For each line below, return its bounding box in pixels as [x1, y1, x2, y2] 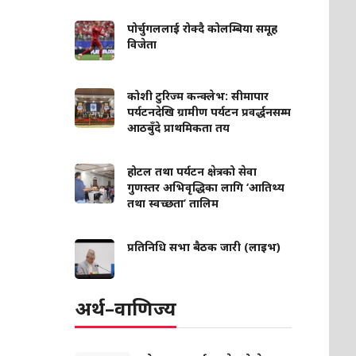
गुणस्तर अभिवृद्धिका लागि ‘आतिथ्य [127, 180, 285, 195]
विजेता [127, 37, 157, 52]
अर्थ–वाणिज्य [75, 295, 177, 321]
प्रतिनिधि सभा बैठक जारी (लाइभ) [127, 239, 281, 254]
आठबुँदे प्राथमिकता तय [127, 120, 230, 135]
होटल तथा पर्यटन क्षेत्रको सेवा [127, 164, 257, 179]
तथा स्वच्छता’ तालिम [127, 195, 219, 211]
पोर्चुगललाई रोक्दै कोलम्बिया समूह [127, 21, 278, 36]
